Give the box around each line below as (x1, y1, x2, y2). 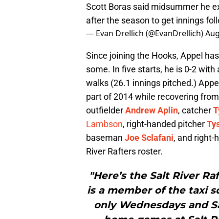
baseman (86, 132, 125, 143)
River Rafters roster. (86, 146, 165, 157)
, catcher (178, 105, 213, 116)
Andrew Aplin (125, 105, 178, 116)
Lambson (86, 119, 123, 130)
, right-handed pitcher (123, 119, 207, 130)
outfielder (86, 105, 125, 116)
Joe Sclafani (125, 132, 174, 143)
